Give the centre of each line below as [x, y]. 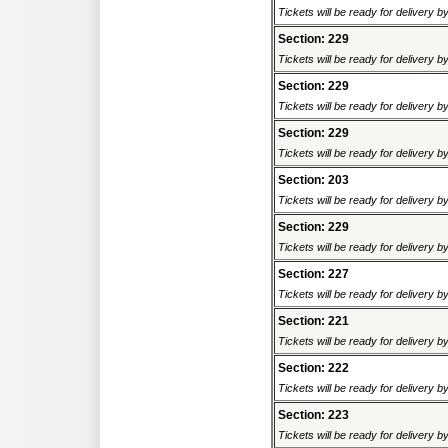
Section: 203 [313, 180]
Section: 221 [313, 321]
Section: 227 [313, 274]
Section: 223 [313, 415]
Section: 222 [313, 368]
